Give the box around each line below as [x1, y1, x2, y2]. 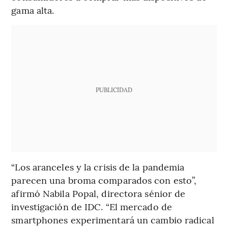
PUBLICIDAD [95, 85, 132, 94]
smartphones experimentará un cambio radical [11, 213, 214, 226]
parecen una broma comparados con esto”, [11, 173, 197, 186]
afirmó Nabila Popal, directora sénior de [11, 186, 186, 199]
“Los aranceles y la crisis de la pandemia [11, 160, 185, 173]
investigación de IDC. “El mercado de [11, 199, 172, 213]
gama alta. [11, 3, 54, 16]
